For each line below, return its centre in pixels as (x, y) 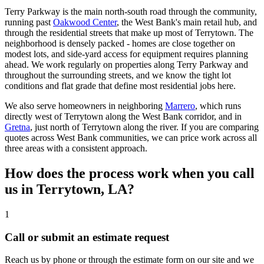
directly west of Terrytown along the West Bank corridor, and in (123, 117)
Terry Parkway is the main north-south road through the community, (131, 12)
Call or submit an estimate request (87, 237)
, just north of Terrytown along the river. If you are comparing (144, 127)
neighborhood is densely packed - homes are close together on (120, 44)
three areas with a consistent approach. (76, 148)
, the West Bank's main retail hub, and (187, 22)
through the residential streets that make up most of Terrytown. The (129, 33)
